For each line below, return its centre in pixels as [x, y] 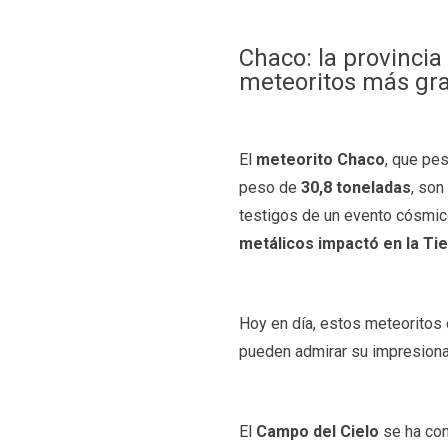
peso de [270, 187]
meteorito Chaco [321, 159]
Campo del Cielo [318, 432]
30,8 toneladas [356, 187]
